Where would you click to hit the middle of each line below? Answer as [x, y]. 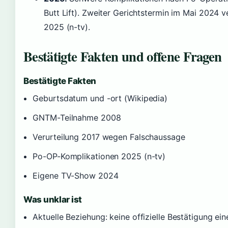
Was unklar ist [53, 199]
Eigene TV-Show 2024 [76, 176]
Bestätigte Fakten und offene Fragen [123, 56]
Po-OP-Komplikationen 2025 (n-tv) [99, 156]
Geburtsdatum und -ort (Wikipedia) [100, 98]
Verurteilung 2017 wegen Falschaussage [109, 137]
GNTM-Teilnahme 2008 [77, 118]
